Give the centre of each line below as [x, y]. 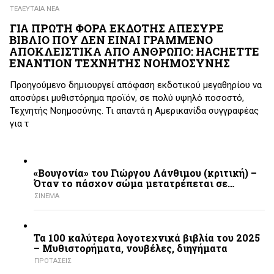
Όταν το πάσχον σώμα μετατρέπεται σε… [134, 183]
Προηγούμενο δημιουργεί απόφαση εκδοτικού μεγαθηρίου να [136, 85]
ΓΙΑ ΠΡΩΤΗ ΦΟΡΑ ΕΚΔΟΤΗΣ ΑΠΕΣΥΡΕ [117, 28]
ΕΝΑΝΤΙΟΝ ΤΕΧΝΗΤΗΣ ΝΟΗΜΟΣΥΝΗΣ [120, 63]
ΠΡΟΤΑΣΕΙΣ [53, 261]
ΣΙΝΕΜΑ [47, 196]
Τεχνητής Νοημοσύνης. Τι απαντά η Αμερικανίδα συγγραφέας [134, 110]
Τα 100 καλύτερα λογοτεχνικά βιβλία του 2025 [147, 238]
